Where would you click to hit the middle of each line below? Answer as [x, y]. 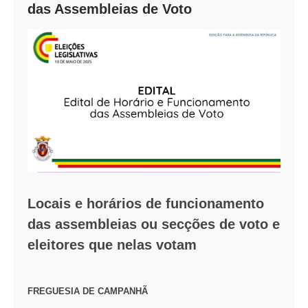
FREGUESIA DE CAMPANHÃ [88, 291]
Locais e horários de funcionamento [146, 203]
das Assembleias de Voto [110, 9]
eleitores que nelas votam [112, 244]
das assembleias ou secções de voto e [154, 224]
